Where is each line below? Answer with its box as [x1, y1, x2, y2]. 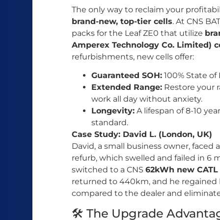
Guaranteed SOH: [91, 71, 162, 81]
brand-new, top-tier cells [72, 16, 172, 26]
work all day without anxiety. [91, 94, 202, 104]
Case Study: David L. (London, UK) [72, 130, 212, 139]
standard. [91, 118, 128, 128]
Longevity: [91, 106, 135, 116]
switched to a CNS [72, 165, 145, 175]
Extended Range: [91, 82, 162, 92]
